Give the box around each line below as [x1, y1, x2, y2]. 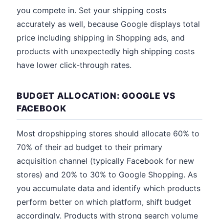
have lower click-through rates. [17, 60, 131, 70]
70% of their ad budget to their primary [17, 142, 162, 152]
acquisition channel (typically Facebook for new [17, 156, 194, 166]
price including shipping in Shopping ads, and [17, 33, 185, 43]
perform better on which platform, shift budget [17, 197, 191, 207]
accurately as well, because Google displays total [17, 19, 200, 29]
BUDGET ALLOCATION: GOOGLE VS [17, 90, 175, 101]
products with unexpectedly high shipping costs [17, 46, 195, 56]
